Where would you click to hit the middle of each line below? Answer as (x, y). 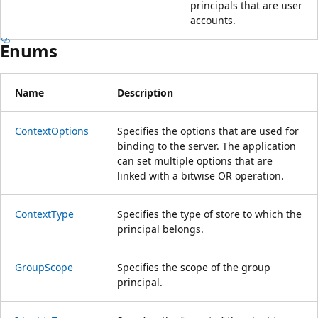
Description (145, 92)
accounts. (213, 20)
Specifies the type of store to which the (209, 214)
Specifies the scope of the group (194, 267)
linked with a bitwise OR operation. (201, 175)
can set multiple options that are (195, 160)
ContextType (44, 214)
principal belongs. (160, 229)
